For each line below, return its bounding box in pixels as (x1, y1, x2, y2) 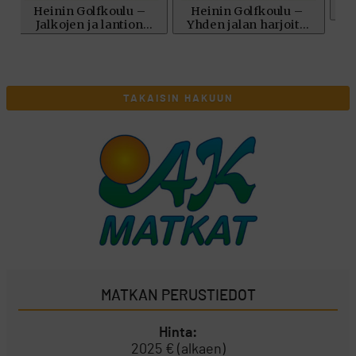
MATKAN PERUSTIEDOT (100, 288, 256, 304)
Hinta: (159, 325, 197, 340)
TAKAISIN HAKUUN (122, 93, 234, 104)
